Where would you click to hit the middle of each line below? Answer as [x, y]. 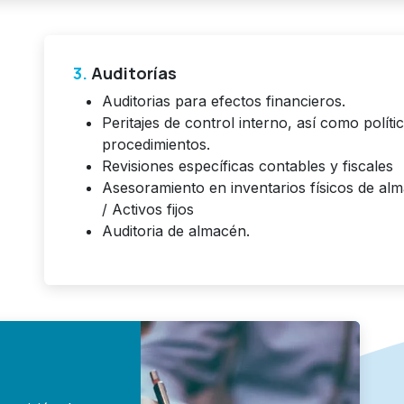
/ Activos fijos [148, 210]
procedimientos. [156, 145]
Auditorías [133, 73]
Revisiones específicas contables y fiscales [248, 166]
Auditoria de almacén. [176, 231]
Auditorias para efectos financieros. [224, 101]
